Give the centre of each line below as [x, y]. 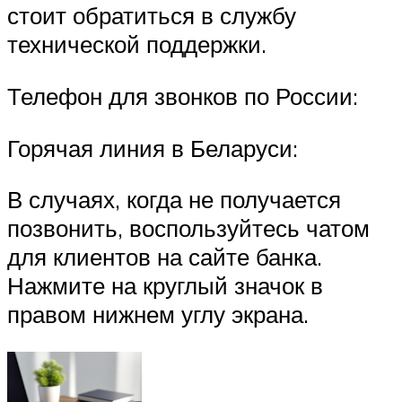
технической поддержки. [137, 44]
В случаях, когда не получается [174, 200]
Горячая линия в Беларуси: [153, 148]
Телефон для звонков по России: [183, 96]
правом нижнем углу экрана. [158, 315]
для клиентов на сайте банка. [165, 257]
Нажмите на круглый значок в [165, 286]
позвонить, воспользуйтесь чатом [188, 228]
